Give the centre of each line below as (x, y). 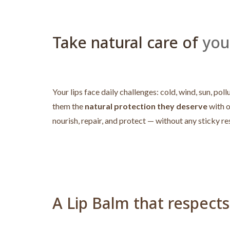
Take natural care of (125, 43)
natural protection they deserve (146, 106)
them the (69, 106)
